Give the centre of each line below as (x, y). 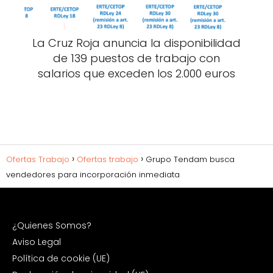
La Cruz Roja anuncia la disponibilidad (136, 43)
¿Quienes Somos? (52, 225)
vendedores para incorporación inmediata (93, 174)
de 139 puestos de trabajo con (136, 58)
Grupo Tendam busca (190, 159)
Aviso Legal (37, 242)
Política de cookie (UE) (61, 258)
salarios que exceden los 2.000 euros (136, 73)
